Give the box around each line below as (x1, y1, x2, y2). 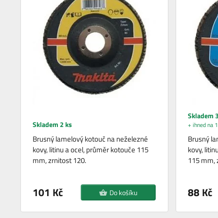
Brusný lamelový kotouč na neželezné (33, 133, 148, 145)
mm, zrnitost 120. (33, 155, 87, 166)
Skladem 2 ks (33, 119, 73, 130)
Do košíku (109, 187, 137, 198)
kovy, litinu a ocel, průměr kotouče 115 (33, 144, 149, 156)
